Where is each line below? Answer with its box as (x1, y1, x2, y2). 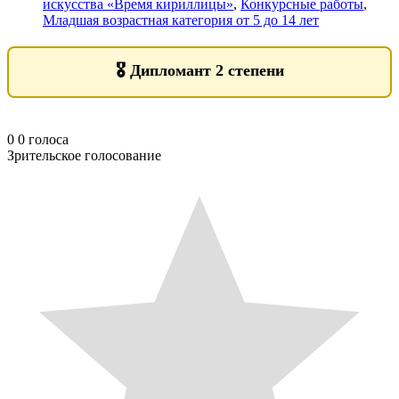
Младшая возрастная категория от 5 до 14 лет (43, 12, 319, 28)
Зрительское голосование (7, 148, 161, 164)
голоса (28, 132, 69, 148)
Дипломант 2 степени (129, 61, 284, 80)
